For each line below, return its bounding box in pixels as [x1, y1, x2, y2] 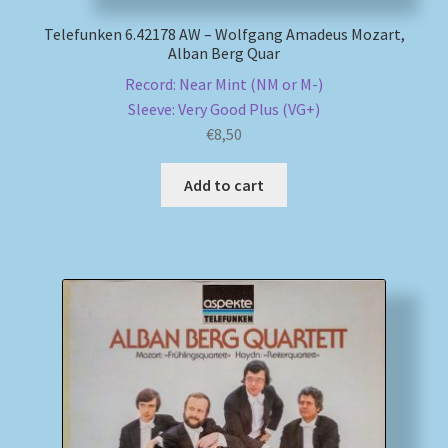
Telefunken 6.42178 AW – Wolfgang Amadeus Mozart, [43, 24, 405, 45]
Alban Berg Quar [168, 43, 280, 64]
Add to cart [184, 174, 264, 195]
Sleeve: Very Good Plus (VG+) [128, 98, 320, 119]
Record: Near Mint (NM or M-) [125, 73, 323, 94]
